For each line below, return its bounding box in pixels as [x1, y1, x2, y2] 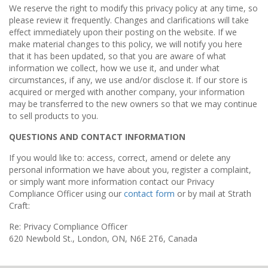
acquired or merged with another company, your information [9, 86, 245, 98]
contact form [124, 188, 175, 199]
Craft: [9, 200, 30, 211]
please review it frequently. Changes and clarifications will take [9, 14, 249, 26]
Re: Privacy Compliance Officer [9, 221, 127, 232]
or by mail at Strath [175, 188, 251, 199]
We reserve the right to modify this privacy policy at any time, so [9, 2, 258, 14]
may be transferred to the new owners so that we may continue [9, 98, 257, 109]
